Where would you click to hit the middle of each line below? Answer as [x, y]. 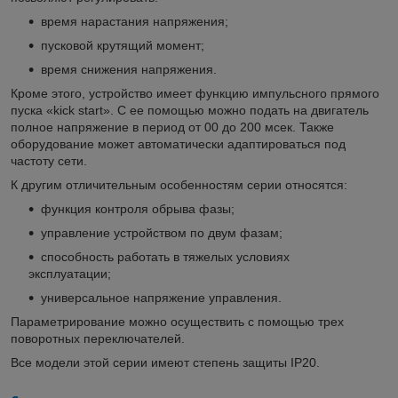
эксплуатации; [70, 274]
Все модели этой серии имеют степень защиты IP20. [165, 363]
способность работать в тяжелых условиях [165, 257]
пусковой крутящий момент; [123, 46]
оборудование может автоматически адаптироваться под [178, 144]
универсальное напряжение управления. [161, 298]
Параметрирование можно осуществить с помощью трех [177, 322]
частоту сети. [49, 161]
